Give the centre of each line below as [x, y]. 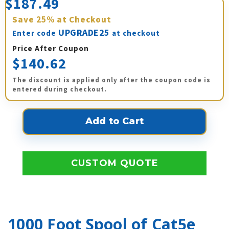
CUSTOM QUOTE [114, 163]
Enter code [35, 33]
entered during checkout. [60, 89]
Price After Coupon [51, 49]
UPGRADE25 [84, 33]
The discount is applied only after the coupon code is [111, 80]
